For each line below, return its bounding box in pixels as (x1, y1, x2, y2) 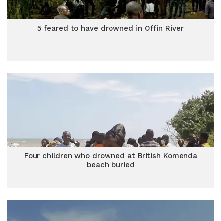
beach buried (86, 160, 135, 169)
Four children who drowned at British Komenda (24, 151, 197, 160)
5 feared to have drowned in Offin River (37, 24, 184, 33)
